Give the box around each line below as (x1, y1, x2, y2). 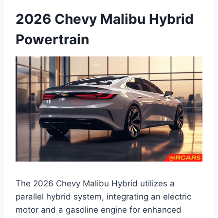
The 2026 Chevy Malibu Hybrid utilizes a (16, 178, 175, 188)
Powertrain (16, 31, 89, 48)
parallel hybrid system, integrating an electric (16, 191, 191, 201)
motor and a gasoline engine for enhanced (16, 204, 182, 215)
